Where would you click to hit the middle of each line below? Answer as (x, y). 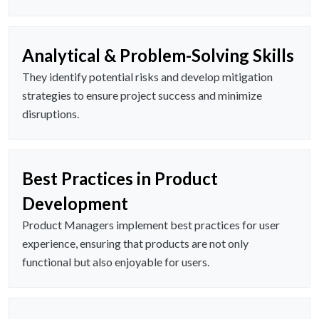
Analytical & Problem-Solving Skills (158, 56)
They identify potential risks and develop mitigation (147, 77)
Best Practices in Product (120, 179)
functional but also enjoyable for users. (116, 262)
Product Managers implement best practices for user (151, 225)
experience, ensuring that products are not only (135, 244)
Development (75, 204)
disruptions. (51, 114)
